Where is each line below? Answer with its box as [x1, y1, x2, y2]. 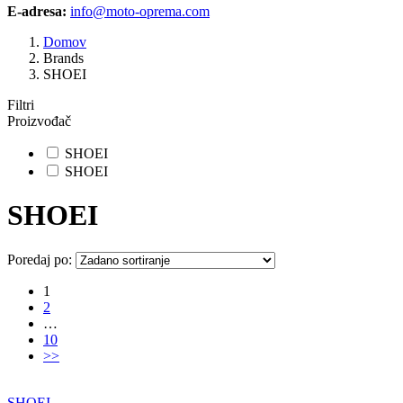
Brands [43, 50, 84, 66]
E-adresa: [7, 4, 67, 19]
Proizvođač [7, 113, 71, 129]
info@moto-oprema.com [70, 4, 210, 19]
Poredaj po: [7, 251, 72, 267]
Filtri [7, 97, 34, 112]
